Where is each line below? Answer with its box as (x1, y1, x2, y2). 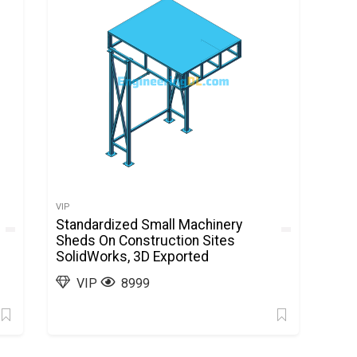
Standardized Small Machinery (56, 217, 243, 233)
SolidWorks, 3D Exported (56, 249, 210, 265)
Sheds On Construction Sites (56, 233, 236, 249)
